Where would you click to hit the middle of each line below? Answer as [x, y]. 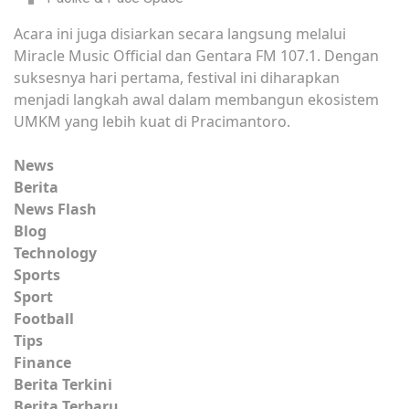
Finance [42, 362]
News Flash [55, 209]
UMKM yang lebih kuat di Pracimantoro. [152, 121]
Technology [55, 252]
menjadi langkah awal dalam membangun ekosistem [196, 99]
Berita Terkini [63, 384]
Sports [37, 274]
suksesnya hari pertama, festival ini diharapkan [177, 77]
